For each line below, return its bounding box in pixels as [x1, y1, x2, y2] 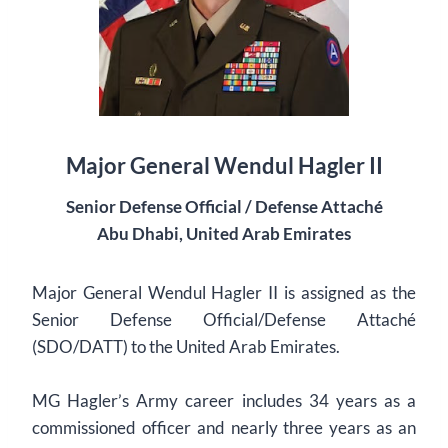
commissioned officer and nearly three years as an [32, 417, 416, 438]
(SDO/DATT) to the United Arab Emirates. [32, 336, 343, 357]
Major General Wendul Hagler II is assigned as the [32, 282, 416, 303]
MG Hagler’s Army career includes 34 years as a [32, 390, 416, 411]
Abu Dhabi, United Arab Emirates [97, 223, 351, 244]
